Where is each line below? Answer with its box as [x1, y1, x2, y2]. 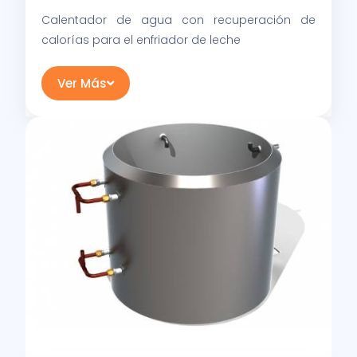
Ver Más [57, 75, 108, 92]
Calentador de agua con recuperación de [41, 12, 316, 29]
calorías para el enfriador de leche [41, 32, 241, 49]
